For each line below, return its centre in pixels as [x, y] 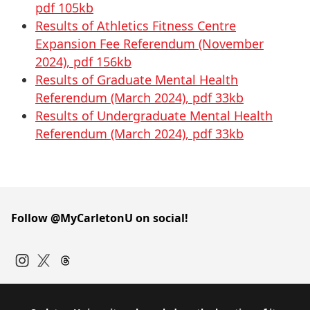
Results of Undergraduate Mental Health [154, 116]
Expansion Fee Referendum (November [149, 44]
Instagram [42, 275]
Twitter [55, 275]
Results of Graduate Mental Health [137, 80]
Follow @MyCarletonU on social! [100, 218]
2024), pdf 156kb [83, 62]
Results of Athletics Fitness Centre [136, 26]
